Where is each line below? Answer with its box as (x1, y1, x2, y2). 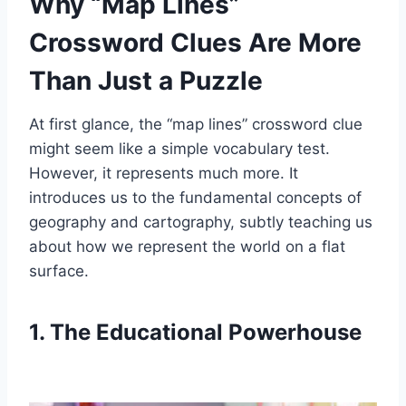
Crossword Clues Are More (29, 27, 362, 59)
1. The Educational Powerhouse (29, 319, 362, 346)
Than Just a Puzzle (29, 65, 263, 97)
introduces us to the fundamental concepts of (29, 188, 362, 208)
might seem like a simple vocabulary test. (29, 140, 330, 159)
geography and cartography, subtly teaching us (29, 213, 372, 232)
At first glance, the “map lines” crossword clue (29, 115, 362, 134)
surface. (29, 262, 89, 281)
